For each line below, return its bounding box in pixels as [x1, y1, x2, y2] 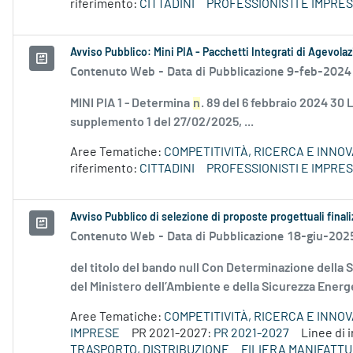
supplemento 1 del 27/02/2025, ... [70, 116, 254, 129]
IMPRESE [70, 327, 120, 340]
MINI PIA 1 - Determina [70, 97, 192, 110]
